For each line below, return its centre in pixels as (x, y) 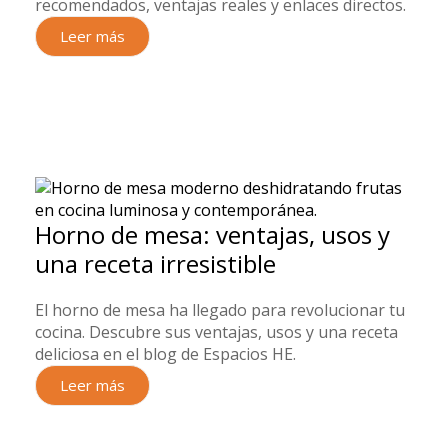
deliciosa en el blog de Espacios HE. (165, 354)
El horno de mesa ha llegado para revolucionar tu (220, 310)
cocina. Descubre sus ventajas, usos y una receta (216, 332)
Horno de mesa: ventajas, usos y (212, 234)
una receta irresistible (155, 263)
